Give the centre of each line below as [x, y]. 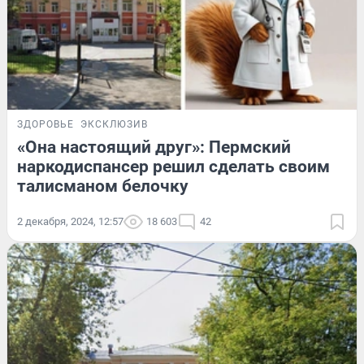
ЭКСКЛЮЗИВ [114, 124]
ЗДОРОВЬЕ [45, 124]
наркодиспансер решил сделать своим [173, 166]
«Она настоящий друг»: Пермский [154, 147]
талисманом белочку [103, 186]
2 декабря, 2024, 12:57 [70, 221]
